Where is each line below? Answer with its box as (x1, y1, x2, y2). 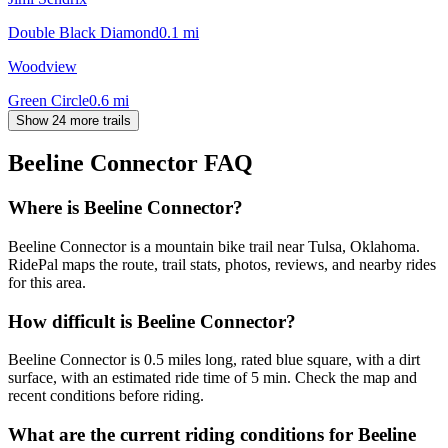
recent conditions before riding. (8, 387, 204, 405)
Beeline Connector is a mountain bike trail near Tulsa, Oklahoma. (8, 238, 420, 256)
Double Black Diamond (8, 23, 159, 41)
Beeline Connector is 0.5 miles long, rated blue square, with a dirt (8, 351, 420, 369)
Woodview (8, 57, 77, 75)
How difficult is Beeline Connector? (8, 310, 296, 332)
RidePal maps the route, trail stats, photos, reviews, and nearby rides (8, 256, 436, 274)
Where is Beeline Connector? (8, 197, 243, 219)
